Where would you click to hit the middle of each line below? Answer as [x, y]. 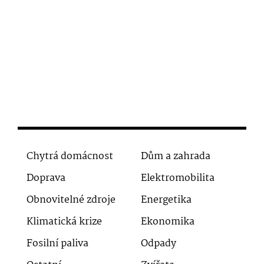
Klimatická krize [64, 222]
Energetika [166, 200]
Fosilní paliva [57, 244]
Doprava [46, 179]
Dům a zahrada [176, 157]
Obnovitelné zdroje [71, 200]
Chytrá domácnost [70, 157]
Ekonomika [168, 222]
